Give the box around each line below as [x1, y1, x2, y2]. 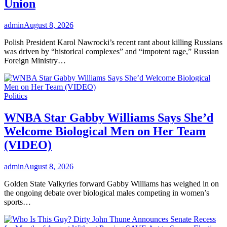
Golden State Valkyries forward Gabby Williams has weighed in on [4, 179, 219, 188]
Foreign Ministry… [4, 56, 66, 65]
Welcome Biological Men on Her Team [4, 124, 206, 138]
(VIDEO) [4, 138, 52, 152]
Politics [4, 91, 27, 100]
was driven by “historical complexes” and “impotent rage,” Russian [4, 47, 219, 56]
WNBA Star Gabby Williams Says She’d [4, 110, 213, 124]
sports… [4, 197, 31, 206]
